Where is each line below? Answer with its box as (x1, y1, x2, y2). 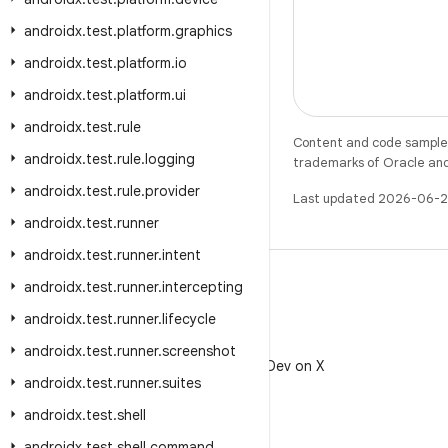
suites (162, 374, 201, 392)
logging (145, 150, 195, 168)
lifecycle (162, 310, 216, 328)
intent (162, 246, 201, 264)
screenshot (162, 342, 236, 360)
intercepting (162, 278, 243, 296)
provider (145, 182, 200, 200)
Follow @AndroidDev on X (156, 357, 324, 375)
